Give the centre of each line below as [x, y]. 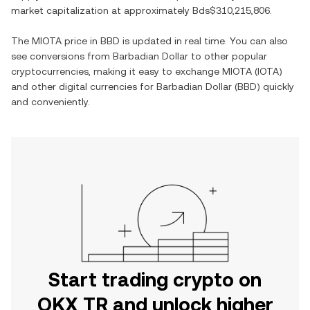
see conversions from [62, 56]
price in [81, 41]
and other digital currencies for [84, 86]
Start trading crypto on [155, 280]
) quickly [275, 86]
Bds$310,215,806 [231, 10]
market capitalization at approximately [102, 10]
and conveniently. [51, 102]
